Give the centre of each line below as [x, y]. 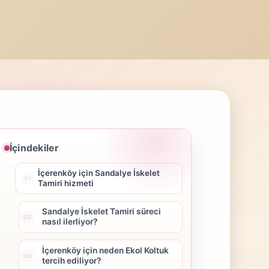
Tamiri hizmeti [66, 183]
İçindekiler [34, 148]
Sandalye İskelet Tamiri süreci [101, 212]
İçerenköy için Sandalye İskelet [99, 173]
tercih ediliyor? [71, 260]
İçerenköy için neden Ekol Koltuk [105, 250]
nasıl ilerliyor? [69, 222]
